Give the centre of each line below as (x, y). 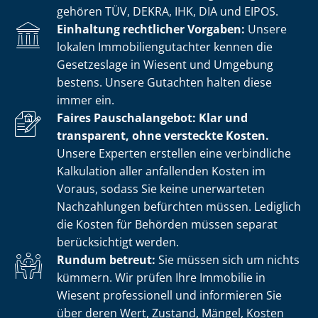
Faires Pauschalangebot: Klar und (152, 117)
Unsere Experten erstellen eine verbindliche (174, 153)
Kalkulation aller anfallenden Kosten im (161, 171)
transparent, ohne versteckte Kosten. (163, 135)
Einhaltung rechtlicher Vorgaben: (151, 29)
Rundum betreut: (106, 259)
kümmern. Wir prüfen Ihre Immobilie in (161, 277)
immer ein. (86, 100)
